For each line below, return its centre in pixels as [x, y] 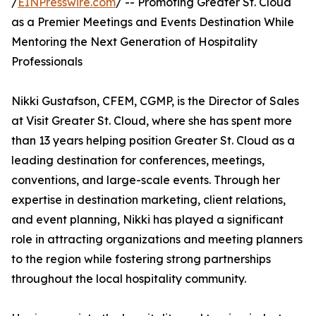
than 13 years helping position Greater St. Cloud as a [153, 140]
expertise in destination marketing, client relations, [148, 200]
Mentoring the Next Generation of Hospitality [134, 42]
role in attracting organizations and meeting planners [157, 239]
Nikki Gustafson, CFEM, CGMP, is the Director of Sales [155, 101]
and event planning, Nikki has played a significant [147, 219]
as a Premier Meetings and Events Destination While [153, 22]
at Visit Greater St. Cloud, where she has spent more [152, 121]
